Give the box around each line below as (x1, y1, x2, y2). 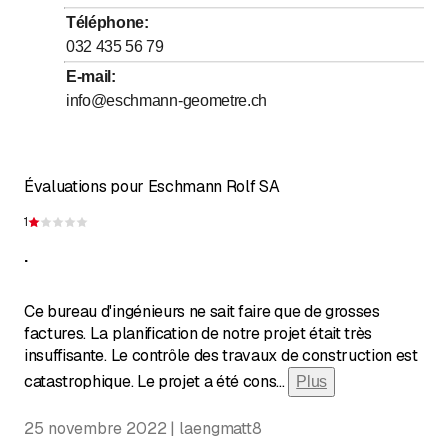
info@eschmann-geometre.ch (66, 91, 267, 109)
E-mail (66, 67, 112, 85)
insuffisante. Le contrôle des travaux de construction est (24, 344, 418, 366)
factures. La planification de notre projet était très (24, 322, 373, 344)
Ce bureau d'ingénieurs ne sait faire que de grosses (24, 300, 380, 322)
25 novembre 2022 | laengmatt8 (24, 417, 263, 439)
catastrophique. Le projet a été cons (24, 370, 277, 392)
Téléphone (66, 13, 145, 31)
